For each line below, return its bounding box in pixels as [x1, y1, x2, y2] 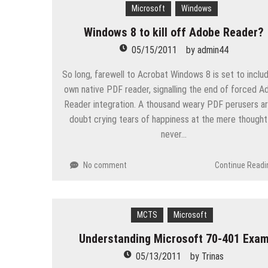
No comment [83, 160, 127, 170]
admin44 [197, 44, 229, 56]
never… [161, 128, 187, 140]
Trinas [202, 250, 224, 262]
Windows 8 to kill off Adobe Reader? [84, 25, 264, 39]
